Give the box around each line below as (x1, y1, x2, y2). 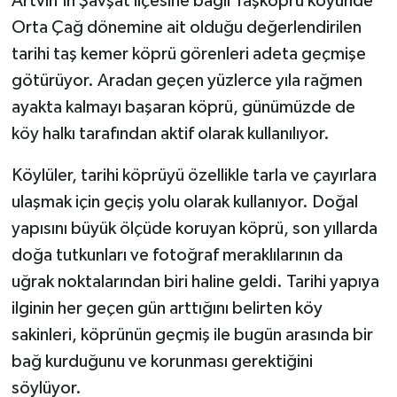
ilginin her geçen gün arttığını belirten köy (11, 300, 323, 318)
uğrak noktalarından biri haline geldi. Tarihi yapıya (11, 273, 379, 292)
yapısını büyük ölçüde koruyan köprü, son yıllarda (11, 220, 378, 238)
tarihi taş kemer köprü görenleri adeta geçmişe (11, 45, 366, 64)
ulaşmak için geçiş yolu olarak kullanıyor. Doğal (11, 193, 358, 212)
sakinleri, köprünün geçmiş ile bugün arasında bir (11, 326, 373, 345)
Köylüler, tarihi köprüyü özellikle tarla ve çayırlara (11, 167, 377, 185)
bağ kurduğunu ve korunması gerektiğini (11, 353, 313, 371)
